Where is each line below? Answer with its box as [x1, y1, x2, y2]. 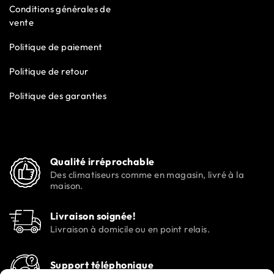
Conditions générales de [9, 3, 111, 15]
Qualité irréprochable [50, 155, 155, 168]
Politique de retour [9, 65, 89, 78]
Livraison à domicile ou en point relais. [50, 223, 210, 235]
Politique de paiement [9, 41, 103, 53]
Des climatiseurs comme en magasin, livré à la [50, 169, 244, 181]
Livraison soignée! [50, 210, 136, 223]
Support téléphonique [50, 259, 154, 272]
